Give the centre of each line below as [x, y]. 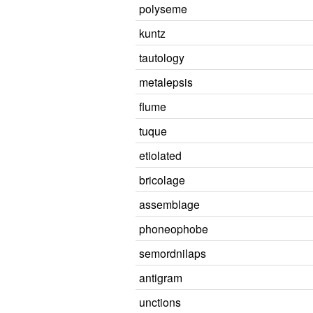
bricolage [162, 180]
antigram [161, 277]
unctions [160, 302]
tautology [162, 57]
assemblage [169, 204]
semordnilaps [173, 253]
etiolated [160, 155]
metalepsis [166, 82]
